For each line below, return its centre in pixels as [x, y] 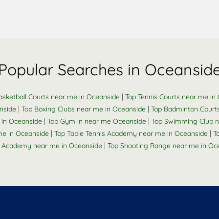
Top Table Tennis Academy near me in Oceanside [131, 133]
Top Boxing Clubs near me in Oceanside [84, 109]
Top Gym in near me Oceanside [97, 121]
